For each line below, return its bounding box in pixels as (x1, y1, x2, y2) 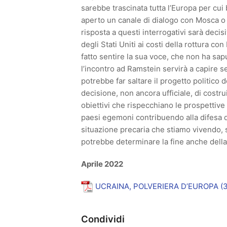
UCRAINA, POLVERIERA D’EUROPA (95, 181, 218, 191)
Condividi (81, 213, 125, 224)
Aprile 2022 (81, 159, 123, 169)
